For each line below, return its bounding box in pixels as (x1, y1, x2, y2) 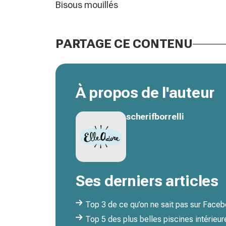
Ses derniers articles (76, 172, 218, 190)
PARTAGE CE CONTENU (55, 37, 193, 51)
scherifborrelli (126, 111, 184, 122)
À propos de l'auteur (76, 84, 214, 102)
